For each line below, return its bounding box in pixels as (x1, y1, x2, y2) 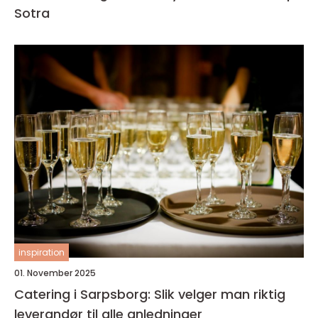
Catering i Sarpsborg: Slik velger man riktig (14, 285, 285, 304)
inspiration (18, 246, 65, 259)
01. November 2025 (14, 267, 96, 280)
